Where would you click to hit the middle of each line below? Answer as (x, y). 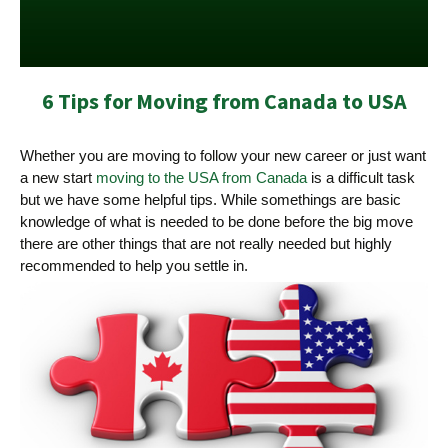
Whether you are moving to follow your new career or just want (223, 156)
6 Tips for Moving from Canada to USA (224, 101)
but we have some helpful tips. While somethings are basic (210, 200)
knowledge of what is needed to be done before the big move (216, 222)
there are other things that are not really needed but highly (206, 244)
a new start (58, 178)
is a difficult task (361, 178)
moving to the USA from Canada (201, 178)
